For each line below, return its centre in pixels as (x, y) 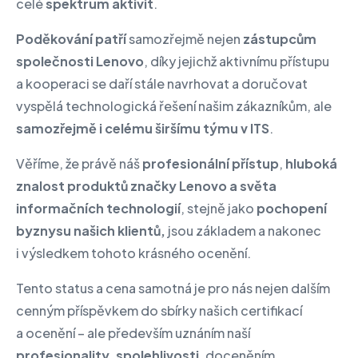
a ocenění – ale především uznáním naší (133, 333)
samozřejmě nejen (185, 39)
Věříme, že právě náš (79, 163)
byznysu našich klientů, (91, 231)
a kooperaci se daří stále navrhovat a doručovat (162, 84)
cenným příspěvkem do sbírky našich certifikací (159, 310)
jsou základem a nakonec (243, 231)
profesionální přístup (211, 163)
